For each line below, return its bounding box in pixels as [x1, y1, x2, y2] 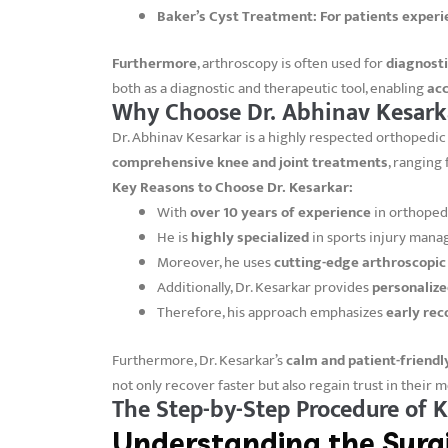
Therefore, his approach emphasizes [157, 300, 386, 326]
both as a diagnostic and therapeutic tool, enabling [112, 76, 427, 102]
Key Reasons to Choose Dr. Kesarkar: [112, 175, 353, 201]
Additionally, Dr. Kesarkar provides [157, 275, 372, 301]
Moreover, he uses [157, 250, 274, 276]
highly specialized [191, 225, 309, 251]
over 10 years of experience [190, 200, 371, 226]
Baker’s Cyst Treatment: [157, 3, 317, 29]
